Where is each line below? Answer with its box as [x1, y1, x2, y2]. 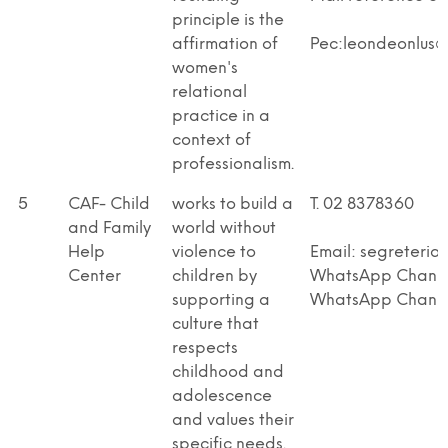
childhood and [172, 363, 284, 381]
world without [172, 219, 276, 237]
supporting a [172, 291, 270, 309]
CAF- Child [68, 195, 150, 213]
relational [172, 83, 247, 101]
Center [68, 267, 121, 285]
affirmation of [172, 35, 278, 53]
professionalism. [172, 155, 294, 173]
